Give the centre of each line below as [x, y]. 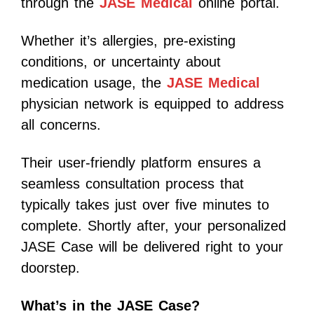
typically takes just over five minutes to [145, 205]
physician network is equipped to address [152, 104]
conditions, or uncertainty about [121, 62]
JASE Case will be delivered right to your [152, 247]
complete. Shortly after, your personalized [153, 226]
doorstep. [50, 268]
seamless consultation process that [132, 184]
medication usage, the [94, 83]
